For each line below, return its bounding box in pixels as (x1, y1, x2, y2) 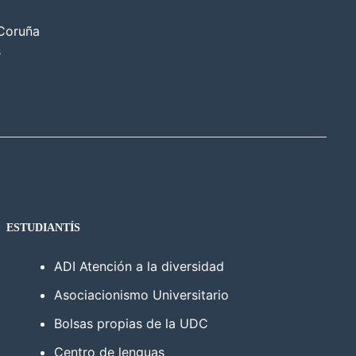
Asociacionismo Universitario (53, 286, 229, 303)
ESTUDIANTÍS (6, 221, 80, 234)
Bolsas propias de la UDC (53, 315, 208, 331)
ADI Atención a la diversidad (53, 257, 224, 274)
